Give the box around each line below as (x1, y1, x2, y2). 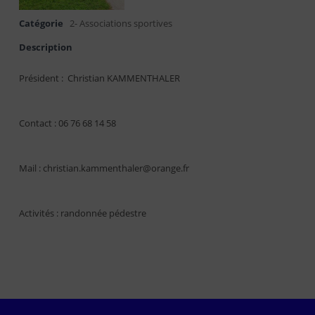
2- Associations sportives (70, 17, 173, 30)
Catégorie (19, 17, 64, 30)
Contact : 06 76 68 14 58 (19, 117, 117, 129)
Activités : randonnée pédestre (19, 207, 147, 219)
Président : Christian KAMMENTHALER (19, 72, 181, 84)
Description (19, 41, 73, 53)
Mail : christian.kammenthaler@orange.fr (19, 162, 190, 174)
